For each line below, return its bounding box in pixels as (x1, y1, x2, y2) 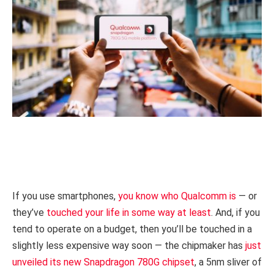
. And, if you (211, 207, 260, 219)
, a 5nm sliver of (194, 256, 262, 268)
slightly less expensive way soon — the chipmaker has (12, 240, 245, 252)
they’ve (12, 207, 46, 219)
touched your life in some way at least (46, 207, 211, 219)
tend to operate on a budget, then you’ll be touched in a (12, 223, 252, 235)
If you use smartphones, (12, 190, 118, 202)
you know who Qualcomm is (118, 190, 236, 202)
